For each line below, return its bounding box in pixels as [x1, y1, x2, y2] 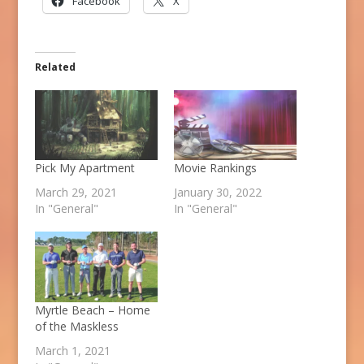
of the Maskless [34, 318, 119, 334]
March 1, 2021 [34, 343, 110, 358]
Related [34, 59, 76, 74]
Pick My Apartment [34, 160, 135, 176]
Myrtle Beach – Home [34, 302, 150, 318]
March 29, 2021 [34, 184, 117, 201]
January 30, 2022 [173, 184, 262, 201]
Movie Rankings [173, 160, 257, 176]
